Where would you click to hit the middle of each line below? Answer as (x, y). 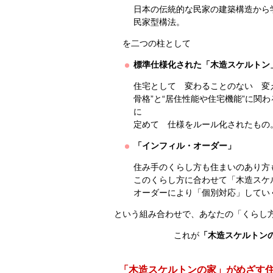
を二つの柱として (152, 43)
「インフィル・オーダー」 (185, 146)
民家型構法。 (159, 22)
